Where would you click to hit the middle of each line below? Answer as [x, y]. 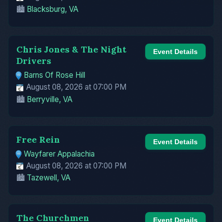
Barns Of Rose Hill [55, 75]
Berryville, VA [50, 99]
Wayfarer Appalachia [59, 154]
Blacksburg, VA [53, 9]
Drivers [34, 61]
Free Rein [38, 139]
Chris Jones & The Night [71, 49]
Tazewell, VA [49, 178]
